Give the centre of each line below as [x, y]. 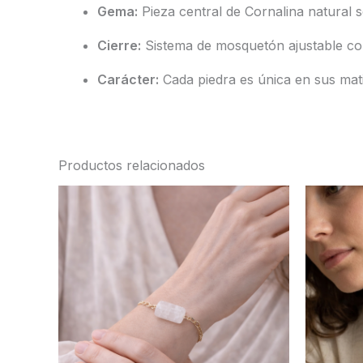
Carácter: [128, 80]
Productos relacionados [132, 166]
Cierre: [119, 46]
